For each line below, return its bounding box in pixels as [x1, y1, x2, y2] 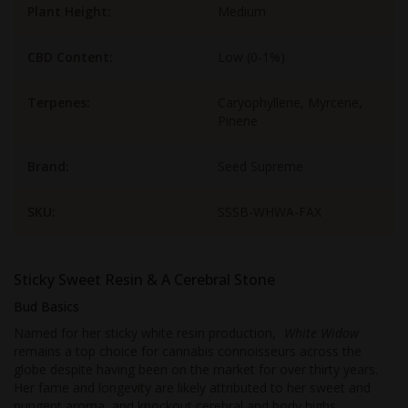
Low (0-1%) [218, 48, 285, 66]
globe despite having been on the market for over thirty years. [14, 361, 378, 378]
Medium [218, 3, 266, 20]
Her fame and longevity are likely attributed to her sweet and [14, 379, 371, 396]
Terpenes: [27, 94, 90, 111]
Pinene [218, 112, 258, 129]
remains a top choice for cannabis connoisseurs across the [14, 342, 362, 360]
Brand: [27, 158, 69, 175]
